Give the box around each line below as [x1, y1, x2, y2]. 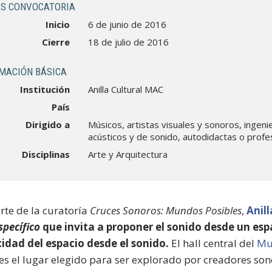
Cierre [42, 36, 70, 48]
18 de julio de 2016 [88, 36, 169, 48]
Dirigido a [25, 118, 70, 131]
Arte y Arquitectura [88, 148, 168, 160]
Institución [20, 83, 70, 95]
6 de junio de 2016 [88, 18, 167, 30]
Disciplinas [22, 148, 70, 160]
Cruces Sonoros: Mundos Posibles [90, 203, 242, 217]
